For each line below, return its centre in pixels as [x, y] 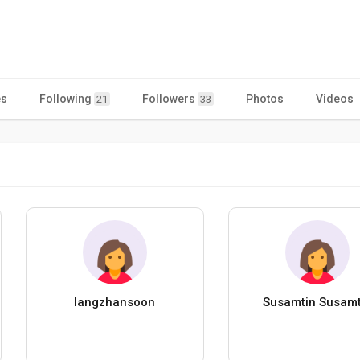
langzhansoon [115, 302]
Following [67, 98]
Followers [170, 98]
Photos [265, 98]
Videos [335, 98]
